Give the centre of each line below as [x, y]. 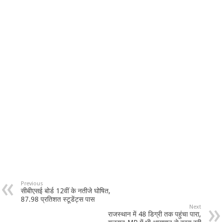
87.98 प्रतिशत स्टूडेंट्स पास [58, 199]
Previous [32, 183]
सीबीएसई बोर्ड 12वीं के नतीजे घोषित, [66, 191]
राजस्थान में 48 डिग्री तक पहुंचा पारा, [154, 214]
